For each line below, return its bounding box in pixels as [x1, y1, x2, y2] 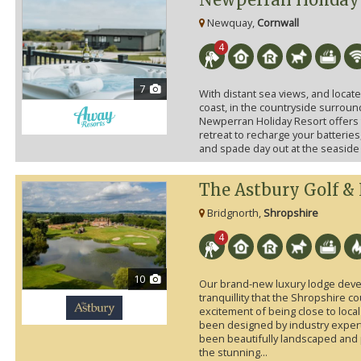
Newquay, [204, 15, 257, 31]
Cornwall [256, 15, 299, 31]
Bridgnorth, [204, 205, 263, 221]
